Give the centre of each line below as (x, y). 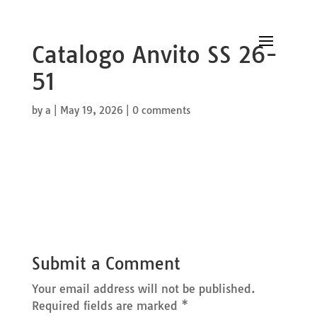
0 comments (161, 110)
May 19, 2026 (91, 110)
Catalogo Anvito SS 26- (154, 54)
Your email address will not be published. (143, 289)
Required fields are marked (106, 306)
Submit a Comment (106, 264)
